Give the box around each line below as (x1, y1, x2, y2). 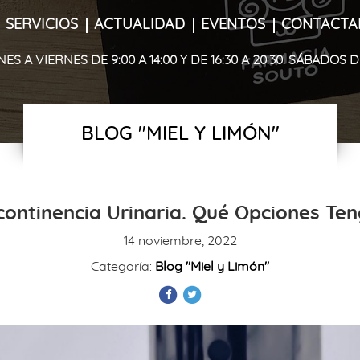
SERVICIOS (6, 17, 78, 32)
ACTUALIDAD (94, 17, 185, 32)
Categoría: (91, 260, 155, 273)
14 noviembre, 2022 (123, 235, 237, 247)
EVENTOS (201, 17, 265, 32)
